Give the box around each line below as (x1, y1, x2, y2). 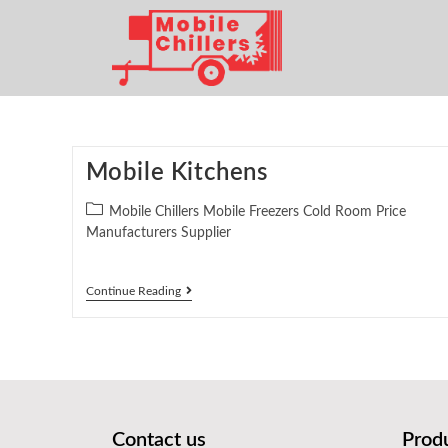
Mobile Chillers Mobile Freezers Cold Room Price (108, 205, 406, 220)
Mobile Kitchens (85, 161, 268, 186)
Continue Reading (85, 285, 181, 298)
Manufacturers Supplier (85, 226, 231, 241)
